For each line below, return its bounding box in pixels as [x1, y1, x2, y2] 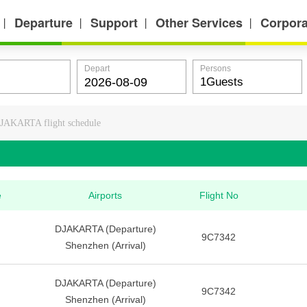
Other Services [156, 14, 243, 32]
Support [90, 14, 138, 32]
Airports [88, 190, 122, 201]
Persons [200, 64, 231, 73]
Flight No [199, 190, 238, 201]
